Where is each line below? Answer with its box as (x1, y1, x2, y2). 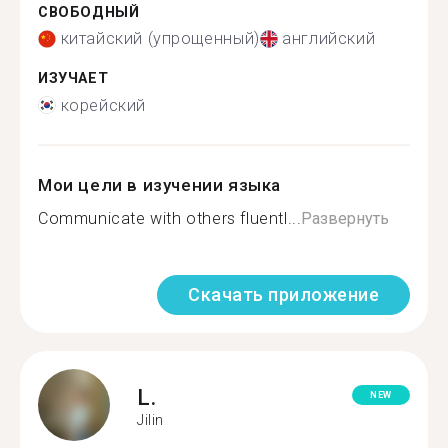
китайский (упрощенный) (60, 29, 260, 48)
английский (282, 29, 376, 48)
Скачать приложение (188, 283, 379, 305)
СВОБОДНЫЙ (38, 3, 140, 21)
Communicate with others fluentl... (38, 208, 302, 228)
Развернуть (301, 208, 390, 228)
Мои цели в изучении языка (38, 174, 281, 195)
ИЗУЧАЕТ (38, 70, 109, 87)
